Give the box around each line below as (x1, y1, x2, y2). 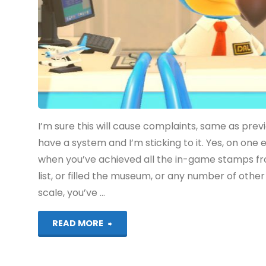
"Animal (112, 216, 148, 230)
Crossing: (112, 242, 155, 256)
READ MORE (52, 217, 104, 229)
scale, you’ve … (38, 185, 106, 199)
